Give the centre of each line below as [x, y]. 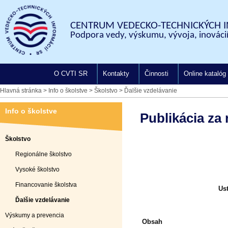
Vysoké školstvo [37, 169]
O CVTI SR [70, 74]
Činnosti [156, 74]
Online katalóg [205, 74]
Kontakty [116, 74]
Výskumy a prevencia [35, 215]
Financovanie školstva [46, 185]
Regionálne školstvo [44, 154]
